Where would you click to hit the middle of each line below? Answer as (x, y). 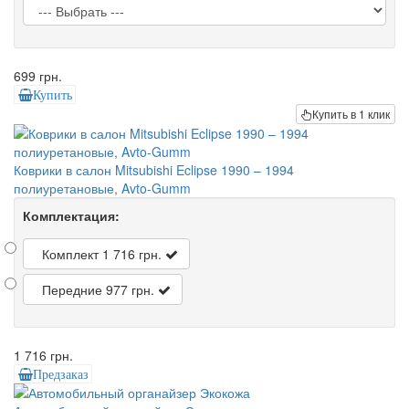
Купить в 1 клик (351, 113)
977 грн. (130, 289)
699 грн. (38, 75)
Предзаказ (60, 374)
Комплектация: (71, 215)
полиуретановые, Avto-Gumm (102, 188)
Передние (72, 289)
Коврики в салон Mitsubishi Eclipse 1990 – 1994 (154, 169)
